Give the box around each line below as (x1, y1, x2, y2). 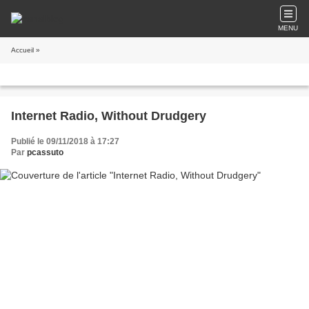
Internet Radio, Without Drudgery (11, 109, 206, 123)
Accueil (11, 46, 34, 54)
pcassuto (27, 148, 63, 157)
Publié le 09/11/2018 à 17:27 (11, 137, 119, 146)
